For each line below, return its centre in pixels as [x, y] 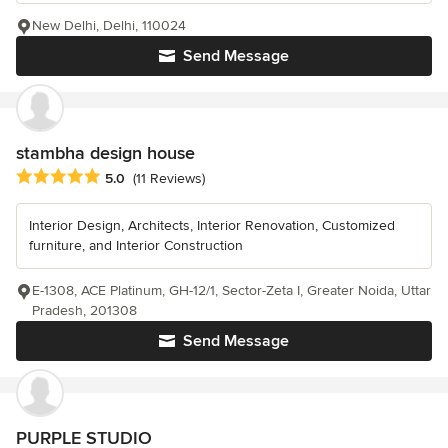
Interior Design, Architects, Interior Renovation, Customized [212, 225]
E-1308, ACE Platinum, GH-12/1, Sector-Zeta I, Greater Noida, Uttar [231, 290]
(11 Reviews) [169, 178]
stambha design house [105, 153]
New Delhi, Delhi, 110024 [109, 26]
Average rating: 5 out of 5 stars [122, 176]
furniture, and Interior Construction [136, 245]
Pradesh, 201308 [84, 310]
